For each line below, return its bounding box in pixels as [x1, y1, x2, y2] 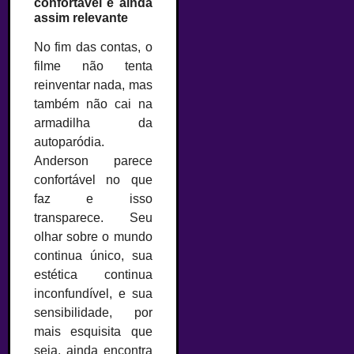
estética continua [34, 267, 153, 281]
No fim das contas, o [34, 40, 153, 54]
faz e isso [34, 191, 153, 205]
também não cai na [34, 96, 153, 111]
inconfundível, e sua [34, 286, 153, 300]
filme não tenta [34, 58, 153, 73]
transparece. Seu [34, 210, 153, 224]
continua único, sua [34, 248, 153, 262]
